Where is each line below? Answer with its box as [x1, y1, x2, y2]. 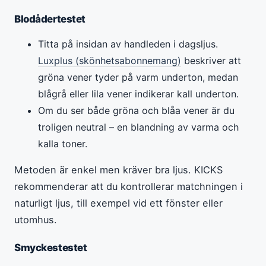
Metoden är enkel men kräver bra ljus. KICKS [14, 163, 223, 176]
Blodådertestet [14, 12, 86, 25]
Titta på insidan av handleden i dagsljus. [38, 37, 218, 50]
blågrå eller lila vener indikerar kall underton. [38, 87, 239, 100]
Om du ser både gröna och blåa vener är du [38, 104, 235, 116]
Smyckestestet [14, 241, 87, 254]
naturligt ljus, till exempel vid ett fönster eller [14, 197, 223, 209]
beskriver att [181, 54, 241, 66]
